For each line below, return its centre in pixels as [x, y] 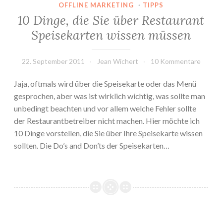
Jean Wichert [117, 61]
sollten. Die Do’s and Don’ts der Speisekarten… [92, 146]
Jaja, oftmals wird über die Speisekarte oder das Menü [105, 84]
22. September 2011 [53, 61]
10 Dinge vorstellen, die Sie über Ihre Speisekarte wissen [108, 133]
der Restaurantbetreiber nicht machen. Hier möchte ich [107, 121]
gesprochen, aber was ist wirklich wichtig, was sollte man [110, 96]
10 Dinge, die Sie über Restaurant [111, 21]
